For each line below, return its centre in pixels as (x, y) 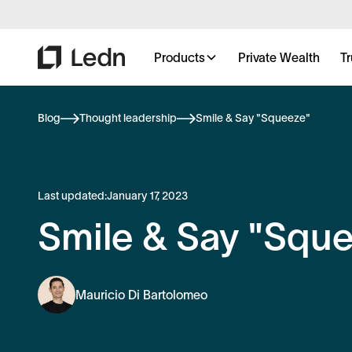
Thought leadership (128, 118)
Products (180, 57)
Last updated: (72, 196)
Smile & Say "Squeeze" (253, 118)
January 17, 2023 (147, 196)
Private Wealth (279, 57)
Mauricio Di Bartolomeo (141, 295)
